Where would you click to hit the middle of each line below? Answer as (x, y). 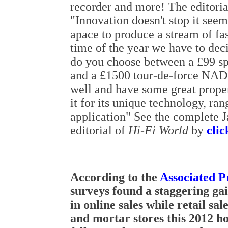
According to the (115, 177)
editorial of (99, 130)
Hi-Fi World (158, 130)
